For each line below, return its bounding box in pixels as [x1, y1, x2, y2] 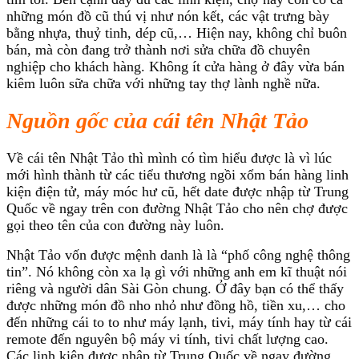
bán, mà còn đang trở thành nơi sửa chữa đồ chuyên [6, 41, 310, 58]
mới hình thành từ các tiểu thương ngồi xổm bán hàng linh [6, 166, 349, 183]
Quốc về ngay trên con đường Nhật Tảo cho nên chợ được [6, 200, 348, 216]
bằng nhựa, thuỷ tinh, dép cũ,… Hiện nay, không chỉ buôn [6, 24, 347, 41]
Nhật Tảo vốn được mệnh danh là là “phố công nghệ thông [6, 246, 350, 263]
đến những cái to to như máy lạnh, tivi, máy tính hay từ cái [6, 313, 352, 330]
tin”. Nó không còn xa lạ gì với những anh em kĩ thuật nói [6, 263, 347, 280]
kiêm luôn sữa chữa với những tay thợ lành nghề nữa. [6, 75, 321, 91]
